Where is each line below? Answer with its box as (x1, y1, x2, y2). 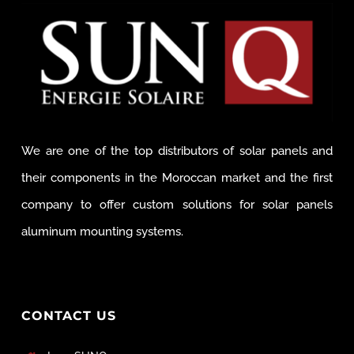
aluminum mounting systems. (21, 224, 183, 239)
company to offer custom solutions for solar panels (21, 197, 333, 212)
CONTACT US (21, 307, 116, 323)
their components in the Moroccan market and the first (21, 170, 333, 185)
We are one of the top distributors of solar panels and (21, 143, 333, 158)
